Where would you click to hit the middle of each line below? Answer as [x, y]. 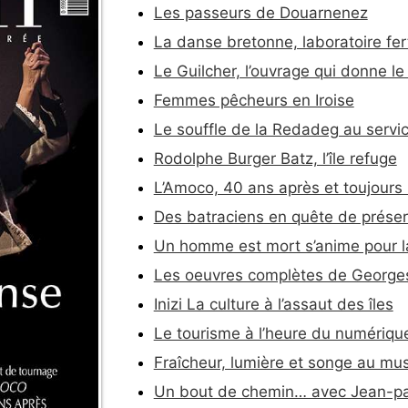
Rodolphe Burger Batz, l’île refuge [275, 158]
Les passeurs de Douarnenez [260, 12]
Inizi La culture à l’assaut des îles [273, 304]
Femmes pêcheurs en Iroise [254, 100]
